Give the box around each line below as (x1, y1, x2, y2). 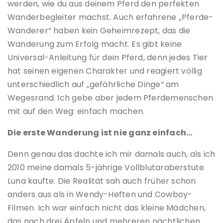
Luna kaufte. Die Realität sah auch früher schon (7, 175, 196, 187)
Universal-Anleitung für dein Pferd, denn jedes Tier (7, 51, 208, 63)
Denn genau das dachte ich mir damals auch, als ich (7, 148, 216, 160)
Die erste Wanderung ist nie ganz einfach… (7, 126, 193, 138)
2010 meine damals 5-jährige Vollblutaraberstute (7, 161, 205, 173)
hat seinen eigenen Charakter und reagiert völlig (7, 65, 202, 77)
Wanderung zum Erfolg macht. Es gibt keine (7, 38, 182, 50)
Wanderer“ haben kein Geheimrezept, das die (7, 24, 191, 36)
